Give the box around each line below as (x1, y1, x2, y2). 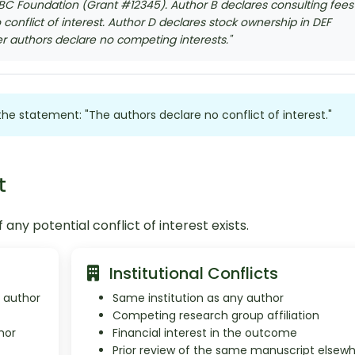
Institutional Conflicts (105, 261, 278, 284)
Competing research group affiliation (112, 307, 319, 323)
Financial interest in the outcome (112, 324, 297, 341)
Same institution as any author (112, 289, 284, 306)
